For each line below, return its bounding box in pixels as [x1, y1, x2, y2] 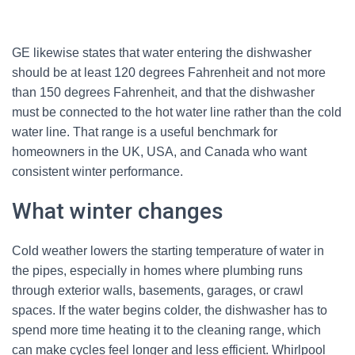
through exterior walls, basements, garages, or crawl [12, 284, 303, 297]
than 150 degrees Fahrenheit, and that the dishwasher [12, 86, 315, 99]
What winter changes [12, 198, 223, 224]
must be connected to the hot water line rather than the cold [12, 105, 342, 119]
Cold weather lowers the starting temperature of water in [12, 244, 324, 258]
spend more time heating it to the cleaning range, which [12, 323, 321, 337]
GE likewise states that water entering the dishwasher [12, 46, 311, 59]
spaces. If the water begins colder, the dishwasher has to [12, 303, 327, 317]
